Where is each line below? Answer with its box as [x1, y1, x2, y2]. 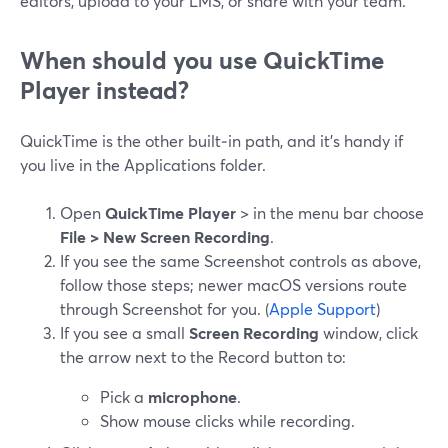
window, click [319, 322, 418, 343]
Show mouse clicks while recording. [100, 410, 355, 431]
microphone [148, 386, 237, 407]
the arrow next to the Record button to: [60, 346, 346, 367]
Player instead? [20, 74, 189, 106]
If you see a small [60, 322, 189, 343]
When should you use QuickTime [20, 44, 384, 76]
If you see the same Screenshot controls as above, [60, 250, 421, 271]
